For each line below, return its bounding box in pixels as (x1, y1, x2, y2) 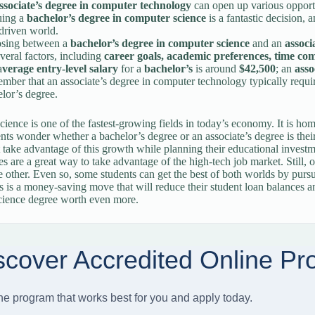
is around (192, 63, 239, 75)
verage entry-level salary (1, 63, 118, 75)
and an (249, 37, 285, 49)
